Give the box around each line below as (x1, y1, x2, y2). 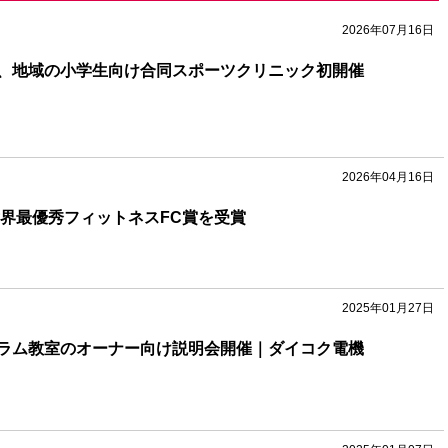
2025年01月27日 (342, 301, 434, 316)
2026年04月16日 (342, 170, 434, 185)
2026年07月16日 (342, 22, 434, 37)
